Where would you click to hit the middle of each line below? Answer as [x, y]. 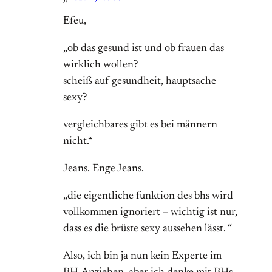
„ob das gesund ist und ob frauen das [144, 49]
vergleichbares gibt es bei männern [140, 125]
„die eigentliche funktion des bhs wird [148, 196]
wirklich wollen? [100, 65]
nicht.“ [78, 142]
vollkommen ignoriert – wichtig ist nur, [150, 213]
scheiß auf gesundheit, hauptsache [140, 82]
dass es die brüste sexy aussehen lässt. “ [148, 229]
